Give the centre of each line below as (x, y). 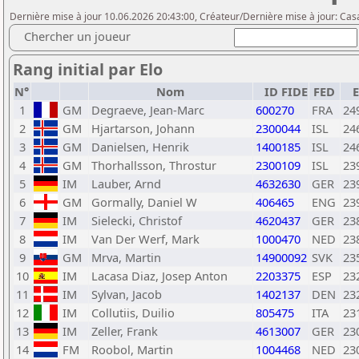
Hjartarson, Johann (143, 128)
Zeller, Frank (125, 331)
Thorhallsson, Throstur (154, 165)
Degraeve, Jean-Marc (148, 110)
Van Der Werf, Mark (145, 239)
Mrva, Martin (126, 257)
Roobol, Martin (132, 349)
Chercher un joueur (77, 36)
